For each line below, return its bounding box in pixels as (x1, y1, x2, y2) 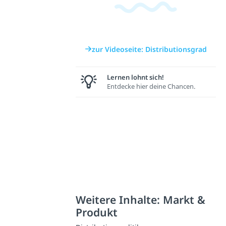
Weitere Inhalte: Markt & (75, 192, 205, 207)
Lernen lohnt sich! (106, 73, 164, 82)
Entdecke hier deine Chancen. (106, 82, 195, 91)
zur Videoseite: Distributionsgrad (91, 44, 207, 54)
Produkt (75, 205, 118, 220)
